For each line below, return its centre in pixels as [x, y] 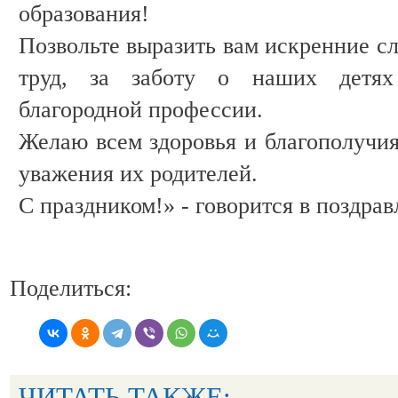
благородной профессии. [141, 110]
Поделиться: [71, 289]
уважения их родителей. [138, 174]
